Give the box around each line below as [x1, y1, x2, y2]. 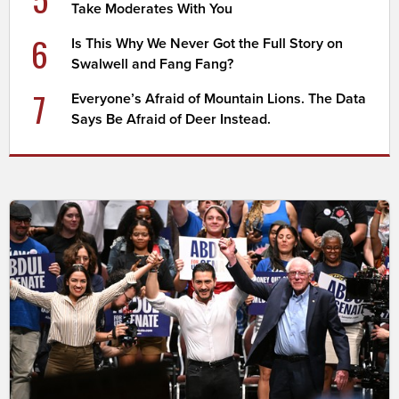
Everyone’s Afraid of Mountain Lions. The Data [71, 89, 367, 108]
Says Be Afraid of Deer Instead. [71, 110, 272, 128]
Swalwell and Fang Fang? [71, 54, 234, 73]
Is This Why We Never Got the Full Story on [71, 34, 344, 53]
